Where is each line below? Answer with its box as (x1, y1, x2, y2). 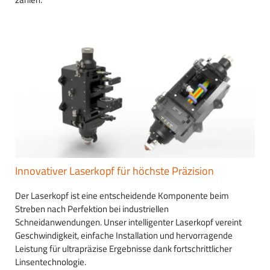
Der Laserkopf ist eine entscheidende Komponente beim (15, 188, 229, 202)
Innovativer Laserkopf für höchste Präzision (15, 162, 214, 179)
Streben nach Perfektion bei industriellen (15, 201, 169, 216)
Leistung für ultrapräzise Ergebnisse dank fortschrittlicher (15, 241, 232, 256)
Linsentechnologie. (15, 254, 86, 269)
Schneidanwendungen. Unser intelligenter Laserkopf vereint (15, 215, 242, 229)
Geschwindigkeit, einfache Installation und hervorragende (15, 228, 233, 242)
